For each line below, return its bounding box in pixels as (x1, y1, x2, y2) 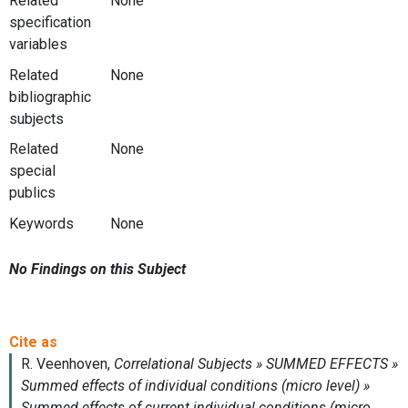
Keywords (9, 214, 74, 232)
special (9, 162, 56, 180)
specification (9, 14, 91, 32)
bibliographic (9, 87, 91, 106)
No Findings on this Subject (9, 260, 186, 278)
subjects (9, 109, 64, 127)
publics (9, 184, 56, 202)
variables (9, 36, 67, 54)
